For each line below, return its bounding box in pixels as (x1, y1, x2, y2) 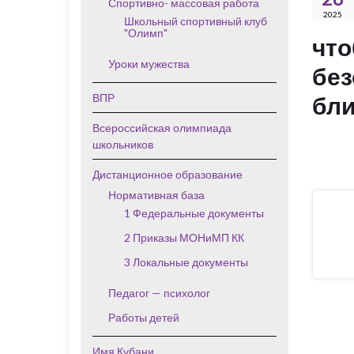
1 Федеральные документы (124, 206, 264, 220)
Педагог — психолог (108, 286, 210, 299)
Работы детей (108, 311, 179, 324)
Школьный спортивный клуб (124, 14, 267, 28)
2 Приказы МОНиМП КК (124, 231, 244, 244)
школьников (92, 137, 153, 151)
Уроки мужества (108, 57, 190, 70)
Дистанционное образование (92, 168, 243, 181)
